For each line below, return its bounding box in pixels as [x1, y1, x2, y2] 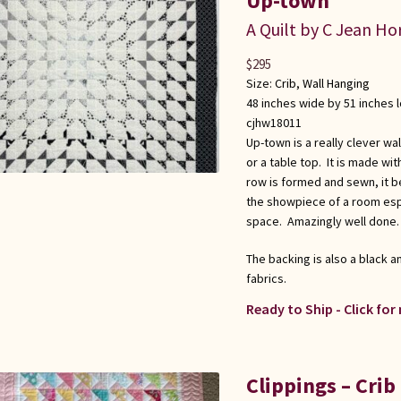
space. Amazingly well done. [245, 213, 399, 230]
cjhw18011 [245, 115, 302, 132]
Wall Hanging [302, 75, 370, 92]
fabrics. [245, 270, 286, 287]
